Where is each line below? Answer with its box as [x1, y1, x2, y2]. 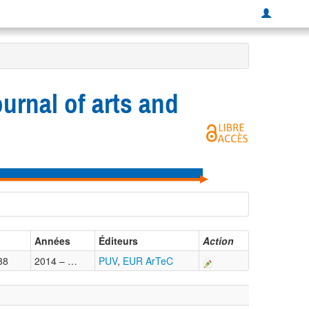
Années [34, 234, 70, 248]
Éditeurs [99, 234, 138, 248]
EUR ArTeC [123, 254, 173, 268]
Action [203, 234, 234, 248]
